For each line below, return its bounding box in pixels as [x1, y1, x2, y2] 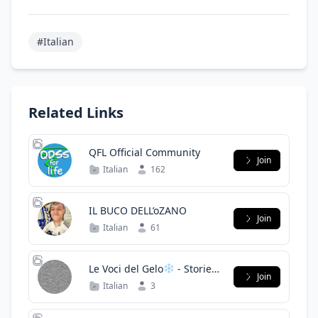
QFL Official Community [89, 146, 200, 159]
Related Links [28, 103, 124, 122]
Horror [89, 276, 120, 290]
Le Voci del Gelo [89, 262, 163, 275]
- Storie [174, 262, 212, 275]
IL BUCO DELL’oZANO [89, 204, 187, 217]
